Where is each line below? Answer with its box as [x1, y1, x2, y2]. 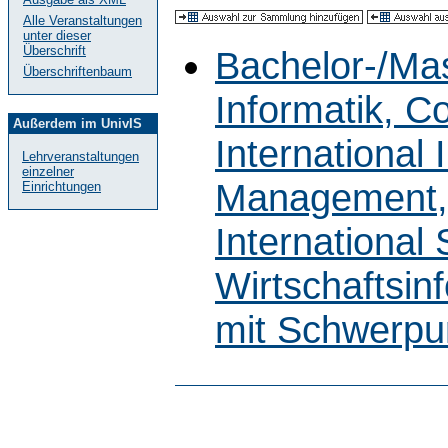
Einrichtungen [22, 179, 101, 194]
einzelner [22, 164, 74, 179]
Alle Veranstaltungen [23, 13, 142, 28]
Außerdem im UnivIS [13, 116, 142, 131]
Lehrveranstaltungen [22, 149, 139, 164]
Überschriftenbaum [23, 64, 132, 79]
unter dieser [23, 28, 91, 43]
